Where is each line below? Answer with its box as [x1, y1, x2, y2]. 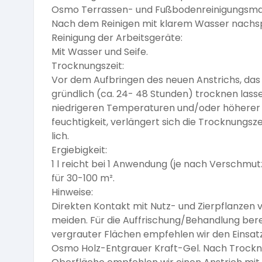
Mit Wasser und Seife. [51, 45, 148, 59]
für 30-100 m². [51, 171, 115, 185]
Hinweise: [51, 185, 93, 199]
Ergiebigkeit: [51, 143, 107, 157]
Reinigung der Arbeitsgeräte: [51, 31, 182, 45]
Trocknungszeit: [51, 59, 124, 73]
